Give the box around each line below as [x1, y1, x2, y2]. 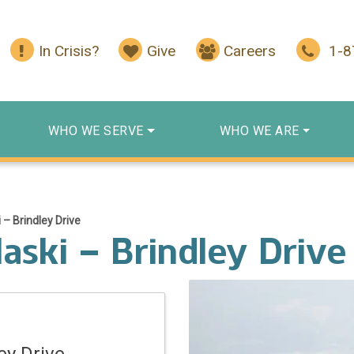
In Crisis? [38, 42, 99, 61]
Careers [224, 42, 277, 61]
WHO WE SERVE [47, 122, 144, 138]
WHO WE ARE [219, 122, 299, 138]
